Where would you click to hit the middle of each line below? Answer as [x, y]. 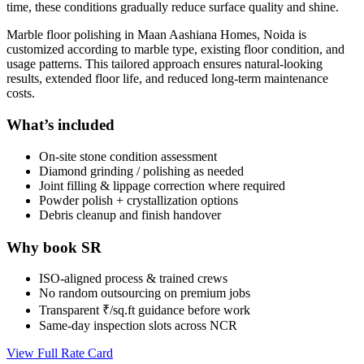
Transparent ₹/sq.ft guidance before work [145, 310]
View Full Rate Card [60, 353]
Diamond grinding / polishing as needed [141, 171]
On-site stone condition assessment [128, 156]
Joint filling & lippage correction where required [162, 185]
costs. [21, 93]
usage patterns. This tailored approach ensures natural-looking [165, 64]
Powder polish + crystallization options [139, 200]
